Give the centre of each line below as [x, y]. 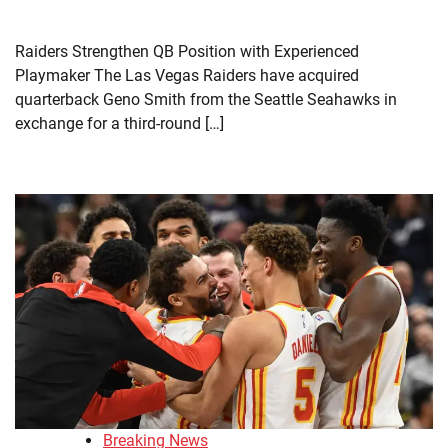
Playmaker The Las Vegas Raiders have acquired [187, 75]
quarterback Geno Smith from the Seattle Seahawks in [206, 99]
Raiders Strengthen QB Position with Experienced [187, 51]
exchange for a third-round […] [119, 123]
